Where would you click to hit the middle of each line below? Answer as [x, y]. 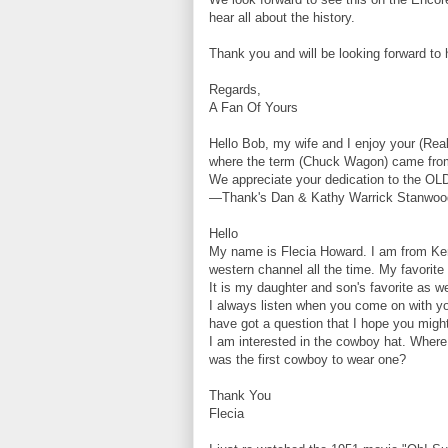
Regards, [235, 89]
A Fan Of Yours [253, 107]
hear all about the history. [282, 17]
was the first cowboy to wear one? [307, 359]
